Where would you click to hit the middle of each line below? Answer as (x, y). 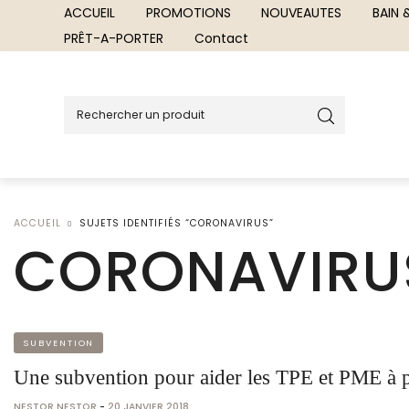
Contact (221, 38)
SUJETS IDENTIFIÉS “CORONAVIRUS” (177, 223)
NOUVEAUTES (302, 13)
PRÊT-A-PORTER (114, 38)
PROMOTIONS (188, 13)
